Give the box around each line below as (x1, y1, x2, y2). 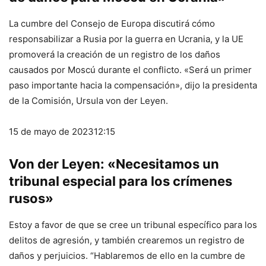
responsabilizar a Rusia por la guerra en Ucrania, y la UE (9, 33, 243, 45)
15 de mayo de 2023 (9, 126, 94, 138)
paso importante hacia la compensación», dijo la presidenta (9, 80, 257, 91)
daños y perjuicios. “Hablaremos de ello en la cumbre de (9, 250, 245, 262)
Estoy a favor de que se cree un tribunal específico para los (9, 219, 257, 231)
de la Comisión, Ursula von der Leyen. (9, 95, 168, 107)
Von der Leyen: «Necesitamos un (9, 156, 219, 172)
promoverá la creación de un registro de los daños (9, 49, 220, 61)
